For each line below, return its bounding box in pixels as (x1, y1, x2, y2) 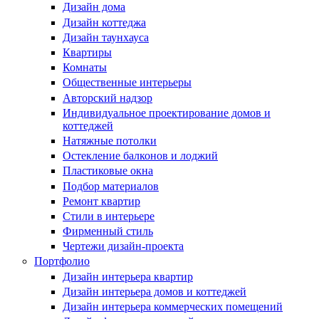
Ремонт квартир (63, 194, 140, 207)
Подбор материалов (63, 179, 159, 192)
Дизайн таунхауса (63, 31, 149, 43)
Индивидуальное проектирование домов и (63, 106, 271, 119)
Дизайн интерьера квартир (63, 270, 193, 283)
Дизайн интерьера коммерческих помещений (63, 300, 283, 313)
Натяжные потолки (63, 134, 157, 147)
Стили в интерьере (63, 209, 155, 222)
